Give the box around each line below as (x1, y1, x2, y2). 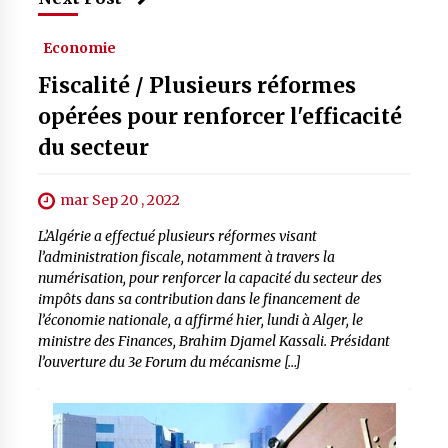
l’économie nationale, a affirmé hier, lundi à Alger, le (37, 311, 363, 330)
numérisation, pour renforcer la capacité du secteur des (37, 269, 382, 288)
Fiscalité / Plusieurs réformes (37, 72, 356, 99)
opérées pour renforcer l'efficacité (37, 103, 402, 130)
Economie (42, 39, 116, 57)
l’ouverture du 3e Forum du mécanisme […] (37, 353, 301, 372)
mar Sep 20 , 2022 (59, 191, 180, 209)
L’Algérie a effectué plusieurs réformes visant (37, 227, 317, 246)
